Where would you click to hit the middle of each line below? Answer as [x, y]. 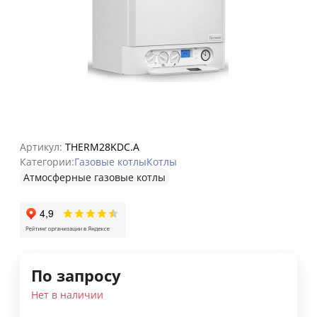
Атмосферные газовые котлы [94, 178]
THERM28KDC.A [104, 147]
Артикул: [41, 147]
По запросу [76, 276]
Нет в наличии [67, 295]
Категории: [47, 162]
